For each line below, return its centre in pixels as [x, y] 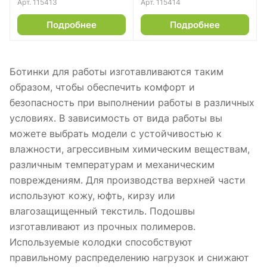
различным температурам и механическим [112, 164]
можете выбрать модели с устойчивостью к [116, 133]
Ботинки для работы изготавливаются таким [117, 71]
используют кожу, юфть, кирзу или [92, 195]
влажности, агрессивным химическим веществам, [130, 149]
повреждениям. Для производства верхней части [128, 180]
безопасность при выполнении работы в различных [132, 102]
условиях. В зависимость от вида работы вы [116, 118]
